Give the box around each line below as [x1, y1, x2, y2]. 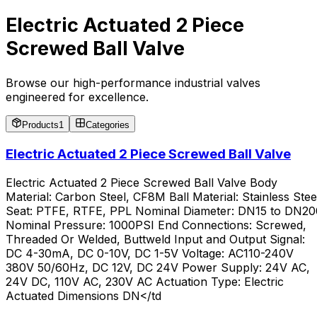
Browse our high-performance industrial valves [6, 76, 260, 91]
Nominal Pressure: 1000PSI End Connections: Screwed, [6, 217, 306, 232]
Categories [86, 120, 129, 131]
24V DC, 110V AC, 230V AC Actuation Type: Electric [6, 274, 284, 289]
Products [22, 120, 59, 131]
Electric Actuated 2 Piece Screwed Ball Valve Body [6, 175, 277, 190]
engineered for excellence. [6, 90, 149, 105]
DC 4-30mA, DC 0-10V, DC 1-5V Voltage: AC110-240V [6, 246, 294, 260]
